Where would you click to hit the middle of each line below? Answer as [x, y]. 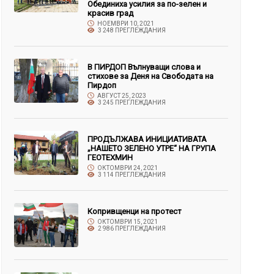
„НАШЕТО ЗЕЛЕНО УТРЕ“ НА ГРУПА [152, 148]
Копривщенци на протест [135, 211]
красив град [111, 13]
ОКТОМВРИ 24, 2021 [127, 168]
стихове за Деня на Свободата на [151, 76]
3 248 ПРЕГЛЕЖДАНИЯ [131, 30]
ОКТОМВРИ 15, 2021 [127, 222]
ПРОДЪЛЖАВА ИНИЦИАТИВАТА [147, 139]
